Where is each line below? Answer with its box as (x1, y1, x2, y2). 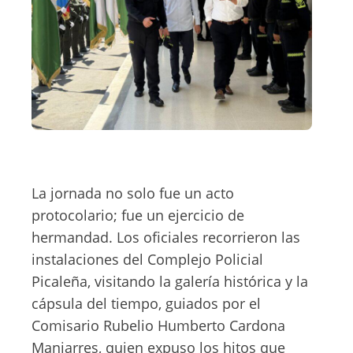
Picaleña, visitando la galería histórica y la (32, 272, 308, 291)
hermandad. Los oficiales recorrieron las (32, 228, 300, 247)
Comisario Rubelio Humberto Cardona (32, 316, 285, 335)
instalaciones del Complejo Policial (32, 250, 263, 269)
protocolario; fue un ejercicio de (32, 206, 244, 225)
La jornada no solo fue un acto (32, 184, 234, 203)
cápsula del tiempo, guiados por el (32, 294, 261, 313)
